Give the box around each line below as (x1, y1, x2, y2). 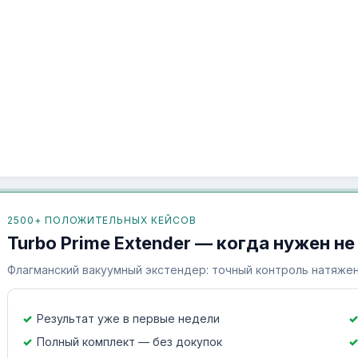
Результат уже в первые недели (37, 312, 220, 326)
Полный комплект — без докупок (37, 335, 222, 349)
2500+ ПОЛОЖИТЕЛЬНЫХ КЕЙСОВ (7, 214, 197, 227)
